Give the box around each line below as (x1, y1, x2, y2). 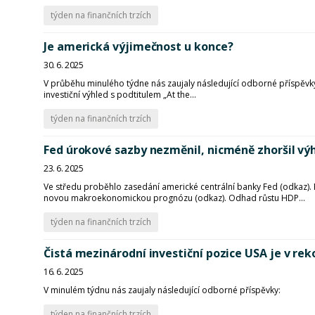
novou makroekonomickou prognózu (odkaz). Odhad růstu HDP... (44, 192, 305, 204)
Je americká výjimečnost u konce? (44, 39, 233, 54)
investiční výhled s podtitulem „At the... (44, 89, 196, 101)
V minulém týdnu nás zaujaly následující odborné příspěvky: (44, 284, 281, 296)
